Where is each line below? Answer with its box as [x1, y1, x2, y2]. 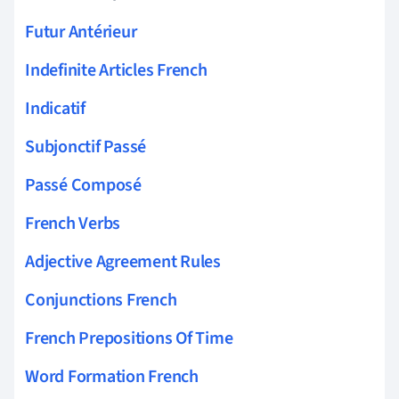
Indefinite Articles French [25, 57, 208, 83]
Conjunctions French [25, 287, 177, 313]
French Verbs [25, 210, 121, 236]
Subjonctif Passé [25, 134, 147, 159]
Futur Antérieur [25, 19, 137, 45]
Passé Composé [25, 172, 142, 198]
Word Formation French [25, 363, 199, 389]
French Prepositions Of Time [25, 325, 233, 351]
